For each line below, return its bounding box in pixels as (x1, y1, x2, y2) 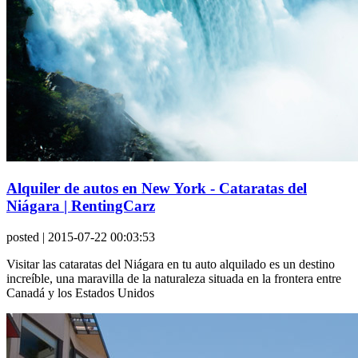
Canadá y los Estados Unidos (6, 285, 154, 300)
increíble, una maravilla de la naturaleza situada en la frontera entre (6, 271, 341, 285)
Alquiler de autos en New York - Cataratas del (6, 180, 307, 197)
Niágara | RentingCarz (6, 197, 155, 215)
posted (6, 229, 39, 244)
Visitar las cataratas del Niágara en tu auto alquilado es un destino (6, 257, 335, 271)
